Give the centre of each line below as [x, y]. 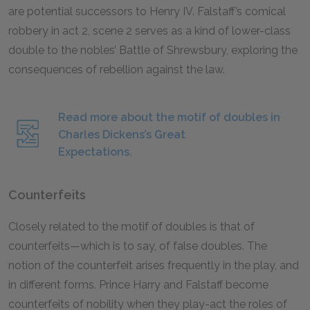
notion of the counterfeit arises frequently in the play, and [154, 265]
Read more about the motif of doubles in [169, 117]
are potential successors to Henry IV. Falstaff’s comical [147, 11]
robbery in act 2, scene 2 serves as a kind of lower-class [149, 31]
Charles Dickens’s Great [122, 135]
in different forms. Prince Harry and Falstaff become [138, 285]
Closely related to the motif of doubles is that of [131, 227]
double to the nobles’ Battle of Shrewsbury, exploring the [153, 50]
